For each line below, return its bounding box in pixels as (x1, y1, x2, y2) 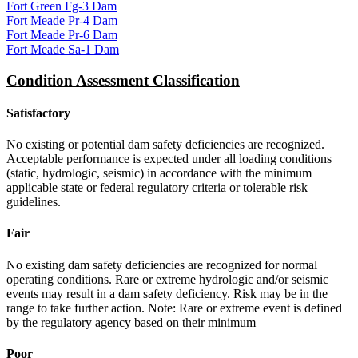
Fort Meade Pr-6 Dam (6, 27, 117, 42)
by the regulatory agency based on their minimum (6, 315, 256, 329)
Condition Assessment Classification (6, 71, 240, 89)
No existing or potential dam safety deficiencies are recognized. (6, 137, 324, 152)
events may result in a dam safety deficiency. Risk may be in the (6, 286, 328, 300)
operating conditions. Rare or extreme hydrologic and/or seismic (6, 272, 328, 286)
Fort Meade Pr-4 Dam (6, 13, 117, 27)
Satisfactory (6, 105, 70, 120)
